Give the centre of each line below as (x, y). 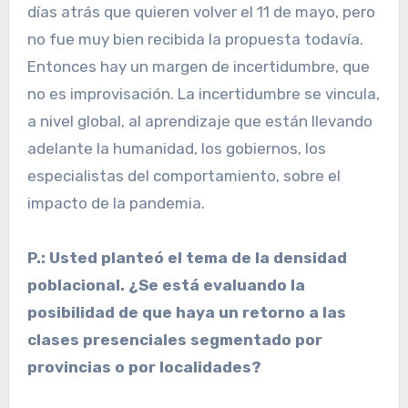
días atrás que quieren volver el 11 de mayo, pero (201, 12)
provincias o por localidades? (144, 367)
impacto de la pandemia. (116, 204)
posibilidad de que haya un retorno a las (186, 313)
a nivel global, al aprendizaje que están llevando (199, 122)
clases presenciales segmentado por (174, 340)
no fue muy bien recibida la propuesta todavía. (195, 40)
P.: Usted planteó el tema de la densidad (187, 258)
